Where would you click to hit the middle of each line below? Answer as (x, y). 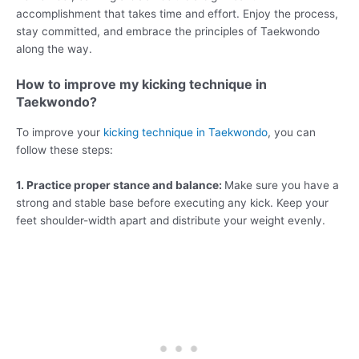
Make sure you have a (282, 185)
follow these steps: (65, 149)
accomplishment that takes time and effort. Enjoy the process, (177, 14)
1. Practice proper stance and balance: (120, 185)
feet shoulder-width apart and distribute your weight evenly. (171, 220)
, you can (292, 132)
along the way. (54, 49)
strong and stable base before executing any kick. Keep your (172, 202)
